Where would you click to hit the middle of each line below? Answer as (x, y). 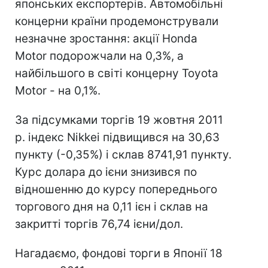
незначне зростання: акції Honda (106, 39)
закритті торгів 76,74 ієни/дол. (99, 224)
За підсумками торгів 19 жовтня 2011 (119, 120)
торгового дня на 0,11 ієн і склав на (112, 207)
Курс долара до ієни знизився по (106, 172)
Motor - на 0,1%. (58, 91)
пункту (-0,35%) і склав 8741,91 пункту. (123, 155)
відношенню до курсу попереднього (116, 189)
